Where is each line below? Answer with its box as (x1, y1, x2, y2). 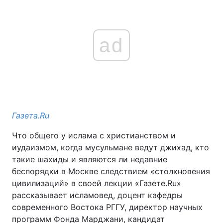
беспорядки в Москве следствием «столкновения (12, 166, 210, 176)
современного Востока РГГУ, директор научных (12, 202, 203, 212)
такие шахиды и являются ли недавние (12, 154, 167, 164)
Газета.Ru (12, 111, 49, 120)
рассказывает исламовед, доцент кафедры (12, 190, 183, 200)
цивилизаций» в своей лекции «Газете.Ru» (12, 178, 181, 188)
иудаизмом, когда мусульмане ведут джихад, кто (12, 142, 209, 152)
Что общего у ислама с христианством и (12, 130, 176, 140)
